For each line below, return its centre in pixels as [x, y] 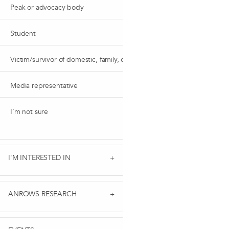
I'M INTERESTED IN [39, 157]
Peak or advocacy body [47, 7]
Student [23, 33]
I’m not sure [29, 111]
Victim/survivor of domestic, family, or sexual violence [94, 59]
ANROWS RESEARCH [42, 194]
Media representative [44, 85]
